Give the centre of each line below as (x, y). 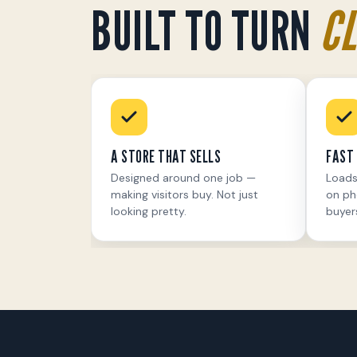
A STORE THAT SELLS (166, 156)
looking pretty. (149, 211)
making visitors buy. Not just (184, 194)
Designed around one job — (183, 177)
